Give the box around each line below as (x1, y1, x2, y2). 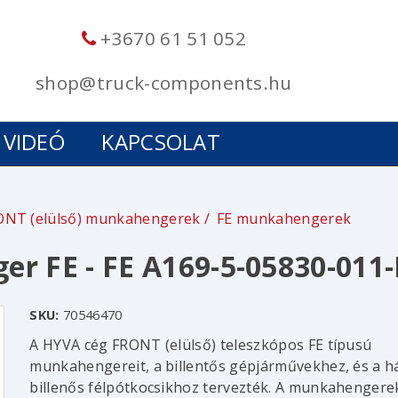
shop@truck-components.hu (36, 69, 292, 95)
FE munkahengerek (217, 209, 352, 229)
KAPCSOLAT (101, 127, 221, 157)
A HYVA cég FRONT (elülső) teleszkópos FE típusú (29, 335, 372, 355)
